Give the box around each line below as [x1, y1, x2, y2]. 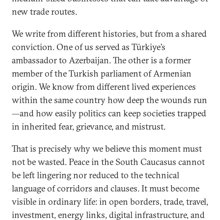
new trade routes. [12, 6, 77, 17]
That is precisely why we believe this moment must [12, 143, 202, 154]
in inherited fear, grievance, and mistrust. [12, 121, 165, 132]
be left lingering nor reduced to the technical [12, 169, 179, 181]
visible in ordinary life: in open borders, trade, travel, [12, 196, 208, 207]
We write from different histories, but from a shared [12, 28, 207, 39]
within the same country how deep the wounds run [12, 94, 207, 106]
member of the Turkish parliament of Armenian [12, 68, 192, 79]
